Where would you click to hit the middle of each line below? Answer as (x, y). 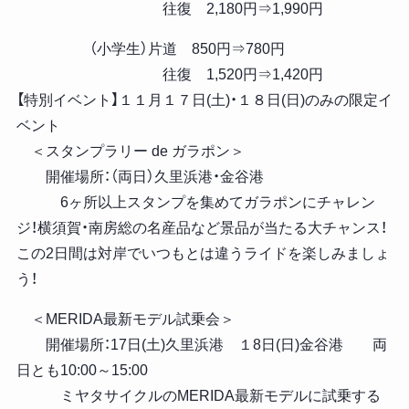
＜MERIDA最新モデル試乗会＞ (125, 320)
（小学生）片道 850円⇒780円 (150, 49)
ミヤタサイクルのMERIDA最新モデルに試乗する (198, 396)
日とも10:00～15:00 (82, 371)
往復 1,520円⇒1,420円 (169, 75)
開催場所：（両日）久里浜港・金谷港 (140, 177)
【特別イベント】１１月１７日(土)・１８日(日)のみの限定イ (204, 100)
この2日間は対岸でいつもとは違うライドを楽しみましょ (203, 254)
